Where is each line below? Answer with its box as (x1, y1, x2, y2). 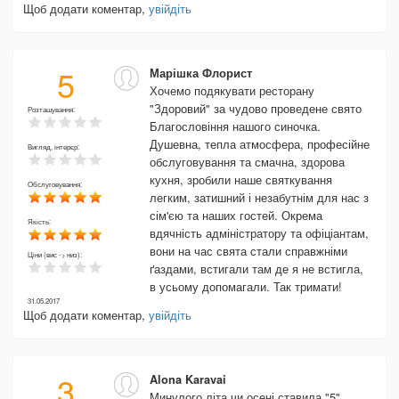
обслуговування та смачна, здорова (150, 153, 345, 170)
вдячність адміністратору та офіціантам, (150, 224, 369, 241)
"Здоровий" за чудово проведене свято (150, 100, 362, 117)
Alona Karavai (150, 371, 226, 387)
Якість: (28, 216, 53, 226)
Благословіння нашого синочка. (150, 118, 321, 134)
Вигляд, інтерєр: (28, 142, 81, 151)
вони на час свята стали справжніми (150, 242, 347, 259)
